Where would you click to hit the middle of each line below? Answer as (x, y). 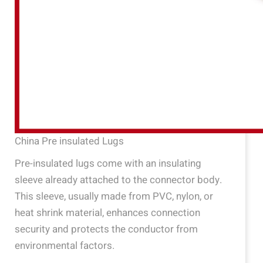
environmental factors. (65, 246)
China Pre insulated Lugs (69, 141)
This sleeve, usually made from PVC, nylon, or (114, 196)
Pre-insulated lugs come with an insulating (108, 163)
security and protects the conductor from (106, 229)
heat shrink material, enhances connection (107, 213)
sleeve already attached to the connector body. (118, 180)
